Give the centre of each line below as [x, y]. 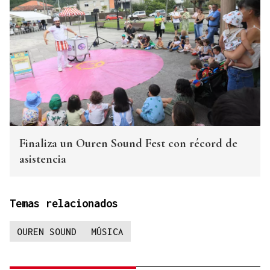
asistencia [43, 159]
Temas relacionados [64, 204]
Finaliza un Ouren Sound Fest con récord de [128, 144]
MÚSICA [107, 232]
